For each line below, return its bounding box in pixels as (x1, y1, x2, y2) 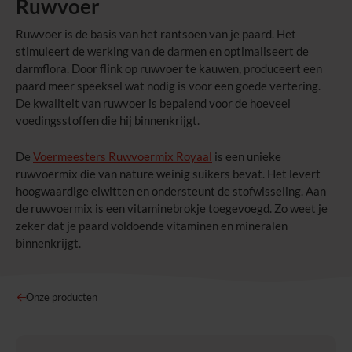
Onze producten (26, 291, 98, 304)
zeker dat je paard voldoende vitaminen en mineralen (16, 218, 288, 233)
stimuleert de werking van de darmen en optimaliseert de (16, 44, 309, 58)
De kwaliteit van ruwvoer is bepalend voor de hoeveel (16, 96, 291, 110)
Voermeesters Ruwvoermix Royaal (33, 149, 212, 163)
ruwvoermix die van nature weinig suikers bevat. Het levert (16, 167, 321, 181)
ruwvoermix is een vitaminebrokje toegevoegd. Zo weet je (31, 201, 328, 215)
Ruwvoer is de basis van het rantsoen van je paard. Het (16, 27, 296, 41)
